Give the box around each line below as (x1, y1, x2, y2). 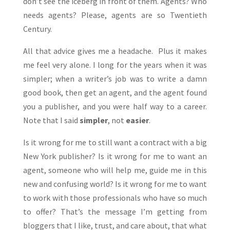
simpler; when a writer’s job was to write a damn (23, 73, 207, 84)
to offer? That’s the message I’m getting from (23, 206, 207, 217)
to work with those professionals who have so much (23, 193, 207, 203)
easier (125, 115, 149, 126)
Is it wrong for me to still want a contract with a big (23, 137, 207, 148)
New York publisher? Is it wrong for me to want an (23, 151, 207, 162)
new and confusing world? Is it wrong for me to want (23, 179, 207, 189)
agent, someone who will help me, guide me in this (23, 165, 207, 176)
